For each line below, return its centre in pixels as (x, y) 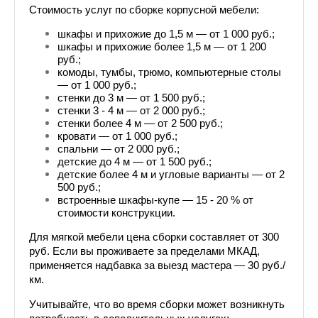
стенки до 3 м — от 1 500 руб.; (131, 98)
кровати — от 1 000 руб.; (117, 136)
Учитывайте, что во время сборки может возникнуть (157, 305)
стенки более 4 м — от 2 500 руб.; (140, 124)
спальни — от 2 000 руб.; (119, 149)
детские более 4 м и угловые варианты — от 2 (171, 175)
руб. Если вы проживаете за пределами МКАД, (144, 251)
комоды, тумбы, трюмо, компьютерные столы (169, 72)
